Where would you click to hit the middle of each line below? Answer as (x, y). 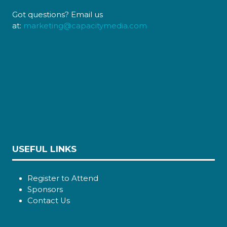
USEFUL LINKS (44, 148)
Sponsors (45, 189)
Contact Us (48, 200)
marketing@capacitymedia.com (85, 26)
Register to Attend (63, 178)
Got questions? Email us (58, 15)
